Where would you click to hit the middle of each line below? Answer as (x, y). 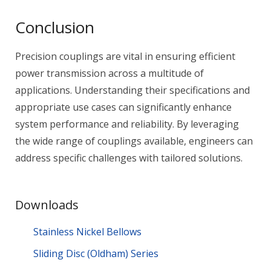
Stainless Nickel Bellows (87, 232)
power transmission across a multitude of (109, 73)
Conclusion (55, 27)
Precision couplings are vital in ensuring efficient (125, 56)
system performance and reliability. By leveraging (127, 124)
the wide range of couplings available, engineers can (134, 141)
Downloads (47, 205)
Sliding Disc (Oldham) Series (96, 253)
